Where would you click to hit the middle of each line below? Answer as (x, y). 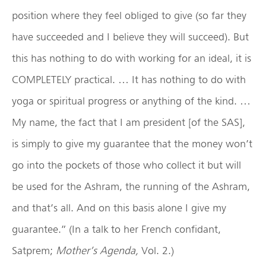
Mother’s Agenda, (97, 251)
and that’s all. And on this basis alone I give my (119, 208)
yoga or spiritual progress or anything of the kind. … (131, 101)
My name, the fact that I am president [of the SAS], (129, 122)
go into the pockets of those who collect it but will (126, 165)
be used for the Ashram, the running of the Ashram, (131, 186)
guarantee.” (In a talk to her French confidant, (116, 229)
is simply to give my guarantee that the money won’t (132, 144)
